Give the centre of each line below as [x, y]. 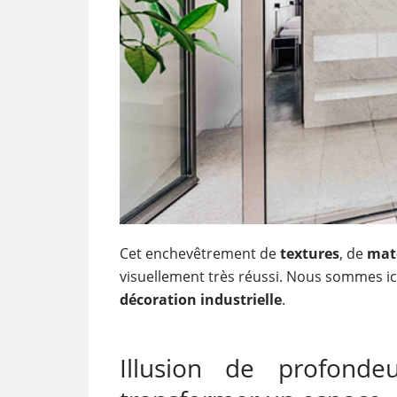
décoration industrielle [200, 299]
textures [309, 253]
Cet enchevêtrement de [199, 253]
